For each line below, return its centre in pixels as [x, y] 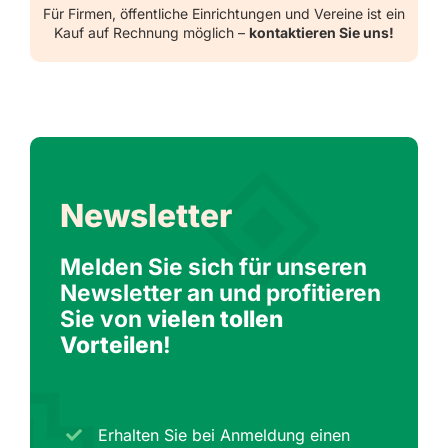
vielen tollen [214, 318]
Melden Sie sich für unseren [213, 266]
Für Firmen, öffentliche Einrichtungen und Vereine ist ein [224, 13]
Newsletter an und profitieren [220, 292]
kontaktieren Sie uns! [321, 32]
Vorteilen [111, 344]
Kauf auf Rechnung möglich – [151, 32]
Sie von [103, 318]
